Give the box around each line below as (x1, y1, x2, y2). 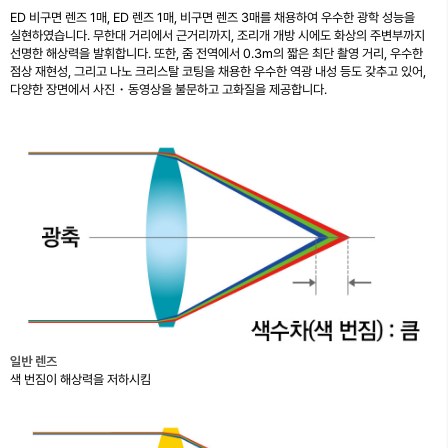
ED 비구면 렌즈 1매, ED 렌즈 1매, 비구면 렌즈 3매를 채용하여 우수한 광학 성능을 (10, 9, 415, 25)
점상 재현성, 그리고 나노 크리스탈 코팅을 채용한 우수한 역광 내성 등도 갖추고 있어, (10, 63, 426, 79)
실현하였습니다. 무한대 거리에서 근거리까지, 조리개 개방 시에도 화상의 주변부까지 (10, 27, 425, 43)
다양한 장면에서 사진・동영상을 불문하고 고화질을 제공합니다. (10, 81, 327, 97)
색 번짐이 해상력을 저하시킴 (10, 371, 151, 387)
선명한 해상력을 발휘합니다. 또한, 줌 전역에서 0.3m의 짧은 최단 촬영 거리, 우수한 (10, 45, 423, 61)
